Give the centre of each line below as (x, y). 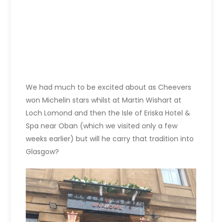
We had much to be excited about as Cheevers (109, 87)
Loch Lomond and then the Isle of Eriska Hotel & (108, 113)
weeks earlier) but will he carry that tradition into (110, 139)
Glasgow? (43, 151)
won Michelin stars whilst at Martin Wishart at (104, 100)
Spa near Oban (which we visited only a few (102, 126)
